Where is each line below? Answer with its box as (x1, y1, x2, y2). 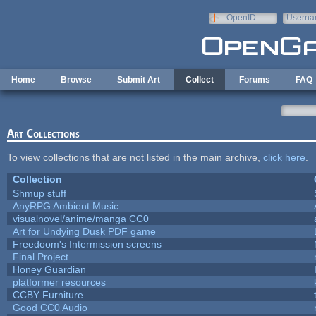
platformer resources (12, 276, 106, 288)
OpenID (226, 13, 256, 23)
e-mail (286, 23, 310, 32)
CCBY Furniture (12, 288, 83, 300)
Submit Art (117, 75, 160, 85)
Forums (239, 75, 270, 85)
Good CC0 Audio (12, 301, 87, 313)
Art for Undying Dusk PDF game (12, 225, 156, 237)
